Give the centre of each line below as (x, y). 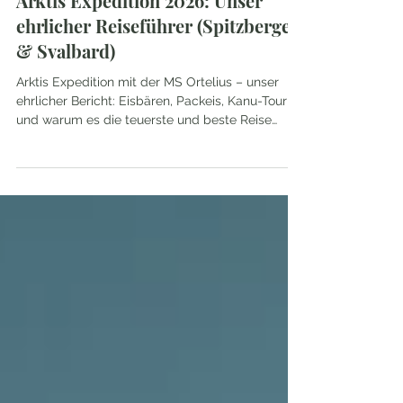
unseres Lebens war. (76, 171)
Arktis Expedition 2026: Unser (139, 33)
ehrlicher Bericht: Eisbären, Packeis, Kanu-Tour (152, 133)
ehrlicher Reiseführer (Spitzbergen (159, 58)
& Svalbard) (66, 83)
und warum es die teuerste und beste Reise (144, 152)
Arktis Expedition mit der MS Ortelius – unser (148, 114)
